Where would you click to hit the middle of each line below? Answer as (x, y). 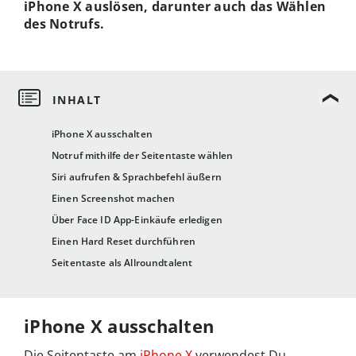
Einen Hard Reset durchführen (124, 242)
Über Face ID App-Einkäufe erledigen (137, 220)
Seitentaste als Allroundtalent (122, 263)
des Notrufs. (64, 23)
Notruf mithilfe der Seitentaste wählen (143, 156)
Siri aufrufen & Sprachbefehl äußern (137, 177)
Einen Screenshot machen (114, 199)
